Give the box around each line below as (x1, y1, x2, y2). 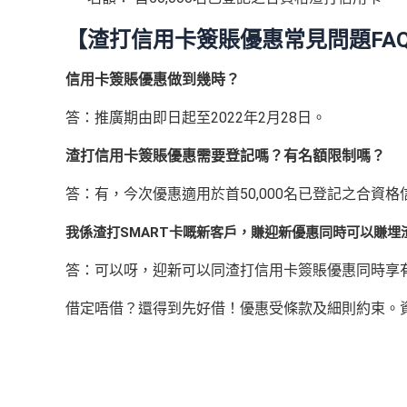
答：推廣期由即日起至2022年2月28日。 (65, 109, 326, 127)
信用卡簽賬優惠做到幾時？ (65, 71, 240, 89)
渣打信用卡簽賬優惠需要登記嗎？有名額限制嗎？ (65, 147, 385, 165)
